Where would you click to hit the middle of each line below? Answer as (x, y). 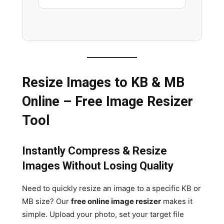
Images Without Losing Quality (98, 165)
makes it (177, 201)
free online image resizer (116, 201)
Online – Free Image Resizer (107, 101)
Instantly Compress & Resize (94, 150)
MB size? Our (46, 201)
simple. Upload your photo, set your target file (103, 214)
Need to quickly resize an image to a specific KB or (111, 188)
